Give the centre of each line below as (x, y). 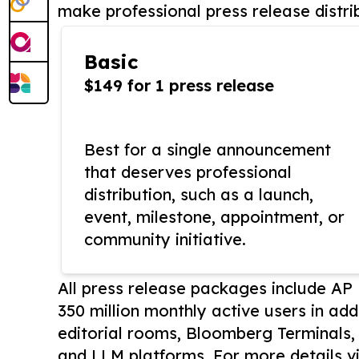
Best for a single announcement (208, 150)
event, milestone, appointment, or (214, 217)
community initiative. (165, 240)
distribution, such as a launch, (199, 195)
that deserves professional (188, 172)
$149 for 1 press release (179, 86)
